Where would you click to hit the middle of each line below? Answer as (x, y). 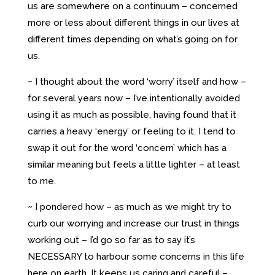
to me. (41, 181)
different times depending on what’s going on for (132, 39)
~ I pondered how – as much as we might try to (129, 207)
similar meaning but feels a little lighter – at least (134, 164)
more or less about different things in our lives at (133, 22)
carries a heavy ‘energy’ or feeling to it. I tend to (131, 131)
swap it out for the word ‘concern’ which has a (127, 148)
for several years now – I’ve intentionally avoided (134, 98)
